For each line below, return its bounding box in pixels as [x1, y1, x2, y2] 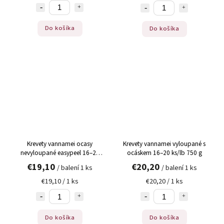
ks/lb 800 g [44, 157, 75, 167]
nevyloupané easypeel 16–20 [20, 148, 99, 158]
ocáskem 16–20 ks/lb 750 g [126, 148, 202, 158]
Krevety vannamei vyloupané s [123, 139, 205, 149]
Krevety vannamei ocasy [27, 139, 92, 149]
